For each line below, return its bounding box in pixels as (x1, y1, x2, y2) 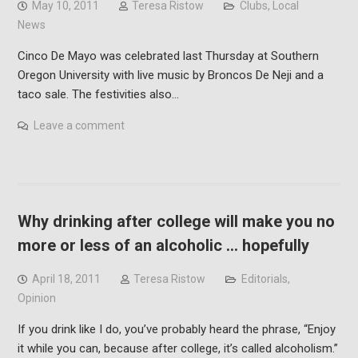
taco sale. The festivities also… (17, 86, 179, 101)
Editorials (241, 272, 288, 285)
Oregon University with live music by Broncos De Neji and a (17, 67, 324, 82)
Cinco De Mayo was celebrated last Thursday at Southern (17, 48, 319, 63)
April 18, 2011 (31, 272, 101, 285)
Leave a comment (33, 118, 125, 132)
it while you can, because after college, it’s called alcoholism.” (17, 340, 338, 356)
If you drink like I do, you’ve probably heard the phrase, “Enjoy (17, 321, 336, 336)
